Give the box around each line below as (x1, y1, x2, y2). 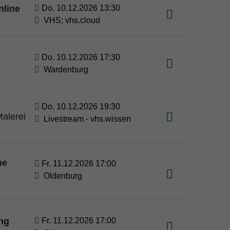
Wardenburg (44, 65, 88, 74)
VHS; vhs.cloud (44, 16, 100, 25)
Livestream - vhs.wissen (44, 114, 131, 123)
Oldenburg (44, 171, 82, 180)
